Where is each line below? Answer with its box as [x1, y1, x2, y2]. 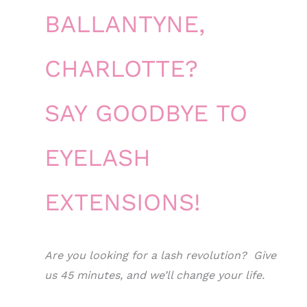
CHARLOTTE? [45, 54, 198, 83]
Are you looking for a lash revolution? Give [45, 249, 276, 262]
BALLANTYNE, [45, 10, 205, 38]
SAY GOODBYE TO [45, 99, 247, 127]
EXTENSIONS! [45, 188, 201, 217]
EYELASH [45, 143, 151, 172]
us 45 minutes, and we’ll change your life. [45, 269, 265, 282]
